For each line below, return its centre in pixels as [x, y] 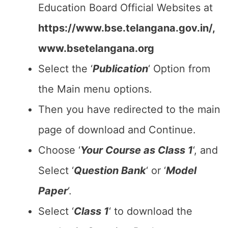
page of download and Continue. [117, 130]
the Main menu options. [95, 89]
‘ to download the [151, 211]
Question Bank [110, 170]
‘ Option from [179, 69]
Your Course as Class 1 [137, 150]
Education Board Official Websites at [125, 8]
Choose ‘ [59, 150]
